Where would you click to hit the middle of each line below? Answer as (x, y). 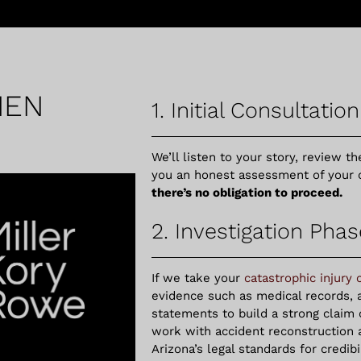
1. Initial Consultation (255, 110)
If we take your (197, 278)
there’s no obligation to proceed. (247, 193)
